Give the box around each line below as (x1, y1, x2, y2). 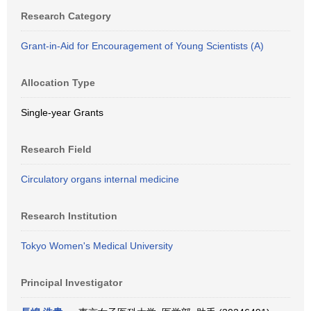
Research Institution (21, 210, 117, 221)
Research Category (21, 10, 111, 22)
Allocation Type (21, 77, 95, 88)
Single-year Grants (21, 107, 103, 118)
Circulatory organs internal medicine (21, 174, 179, 185)
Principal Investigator (21, 277, 122, 288)
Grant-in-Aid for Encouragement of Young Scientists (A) (21, 40, 264, 51)
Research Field (21, 144, 92, 155)
